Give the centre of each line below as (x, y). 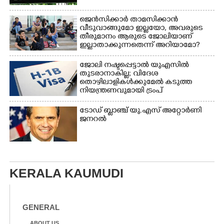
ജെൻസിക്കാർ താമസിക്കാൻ (129, 20)
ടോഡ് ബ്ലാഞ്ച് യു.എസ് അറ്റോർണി (141, 111)
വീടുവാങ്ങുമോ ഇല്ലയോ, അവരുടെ (141, 28)
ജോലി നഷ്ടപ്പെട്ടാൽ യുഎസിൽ (134, 65)
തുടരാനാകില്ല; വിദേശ (119, 74)
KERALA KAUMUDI (66, 173)
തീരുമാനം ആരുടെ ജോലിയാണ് (136, 37)
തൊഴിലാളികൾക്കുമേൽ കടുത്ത (136, 82)
